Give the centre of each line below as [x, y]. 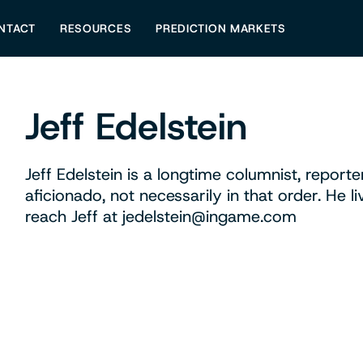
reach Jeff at [74, 216]
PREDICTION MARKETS [221, 28]
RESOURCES [96, 28]
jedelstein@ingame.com [210, 216]
